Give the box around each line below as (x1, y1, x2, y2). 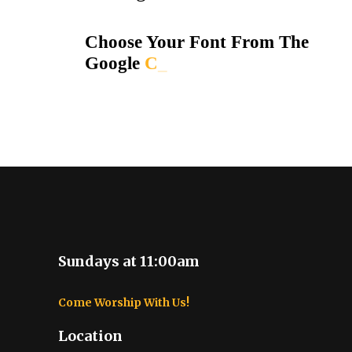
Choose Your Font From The (84, 32, 309, 52)
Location (58, 327, 123, 345)
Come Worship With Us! (58, 295, 189, 310)
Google (84, 53, 140, 73)
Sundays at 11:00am (58, 252, 200, 270)
